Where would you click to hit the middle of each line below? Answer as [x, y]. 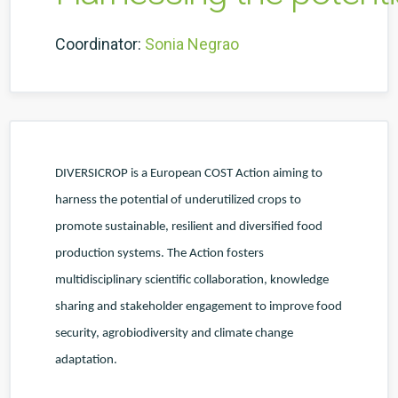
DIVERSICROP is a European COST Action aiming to [189, 174]
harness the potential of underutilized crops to [178, 200]
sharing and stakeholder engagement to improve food [199, 307]
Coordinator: [98, 44]
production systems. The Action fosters [159, 254]
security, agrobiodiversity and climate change [174, 334]
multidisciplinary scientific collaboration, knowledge [192, 280]
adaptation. [86, 360]
